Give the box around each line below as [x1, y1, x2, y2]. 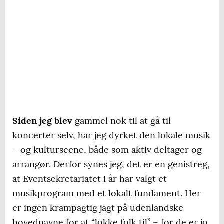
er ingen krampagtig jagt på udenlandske [12, 202, 183, 214]
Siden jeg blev [12, 115, 72, 127]
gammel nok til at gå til [72, 115, 171, 127]
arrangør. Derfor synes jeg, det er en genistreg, [12, 158, 210, 170]
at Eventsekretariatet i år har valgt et [12, 173, 167, 185]
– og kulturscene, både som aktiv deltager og [12, 144, 202, 156]
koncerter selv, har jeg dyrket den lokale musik [12, 129, 210, 141]
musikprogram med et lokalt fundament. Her [12, 187, 201, 199]
